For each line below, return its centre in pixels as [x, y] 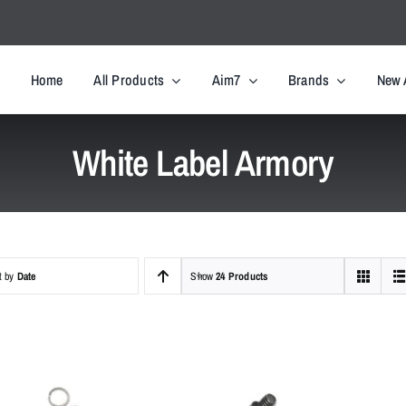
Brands [309, 80]
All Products [129, 80]
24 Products [242, 276]
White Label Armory [203, 163]
